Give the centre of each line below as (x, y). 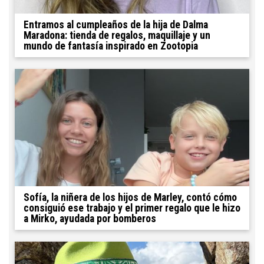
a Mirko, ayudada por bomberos (90, 218)
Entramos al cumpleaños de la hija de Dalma (116, 24)
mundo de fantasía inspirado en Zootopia (111, 46)
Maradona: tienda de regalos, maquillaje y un (117, 35)
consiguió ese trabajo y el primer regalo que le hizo (132, 208)
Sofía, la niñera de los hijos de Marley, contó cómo (130, 197)
